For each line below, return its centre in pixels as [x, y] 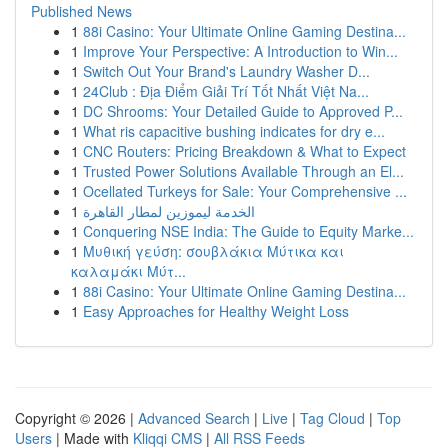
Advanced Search [194, 418]
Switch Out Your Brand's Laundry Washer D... [226, 71]
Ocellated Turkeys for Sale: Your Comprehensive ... [245, 191]
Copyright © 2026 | [76, 418]
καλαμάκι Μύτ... [128, 271]
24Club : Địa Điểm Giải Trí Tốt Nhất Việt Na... [226, 91]
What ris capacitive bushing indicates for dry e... [234, 131]
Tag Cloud [332, 418]
